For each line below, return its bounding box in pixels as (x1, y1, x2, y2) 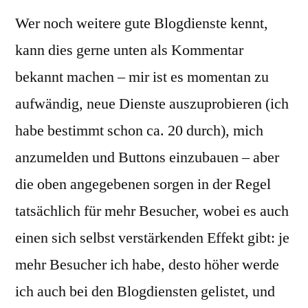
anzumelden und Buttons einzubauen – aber (15, 148, 279, 167)
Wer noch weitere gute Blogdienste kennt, (15, 14, 268, 33)
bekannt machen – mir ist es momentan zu (15, 67, 269, 87)
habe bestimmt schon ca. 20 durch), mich (15, 121, 263, 140)
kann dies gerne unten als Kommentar (15, 41, 243, 60)
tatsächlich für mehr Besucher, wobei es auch (15, 201, 289, 221)
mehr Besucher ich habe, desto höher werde (15, 255, 279, 274)
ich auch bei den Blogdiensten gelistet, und (15, 282, 275, 301)
